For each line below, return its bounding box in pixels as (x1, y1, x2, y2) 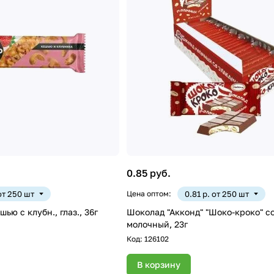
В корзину (136, 259, 180, 270)
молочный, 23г (126, 218, 188, 229)
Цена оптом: (126, 188, 171, 198)
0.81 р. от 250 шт (184, 188, 249, 199)
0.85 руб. (126, 166, 171, 179)
